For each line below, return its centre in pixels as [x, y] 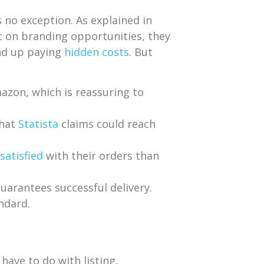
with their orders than [101, 156]
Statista [38, 124]
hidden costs [97, 52]
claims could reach [107, 124]
